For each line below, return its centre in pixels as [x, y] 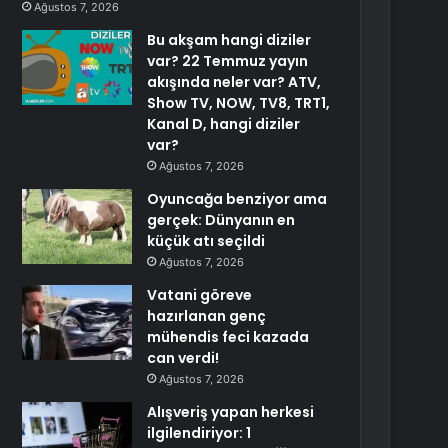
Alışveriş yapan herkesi [231, 412]
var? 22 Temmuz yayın [228, 61]
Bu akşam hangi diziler [229, 40]
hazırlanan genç [207, 316]
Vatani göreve [200, 295]
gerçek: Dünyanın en [221, 220]
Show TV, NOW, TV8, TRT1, [239, 103]
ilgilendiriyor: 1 [199, 433]
